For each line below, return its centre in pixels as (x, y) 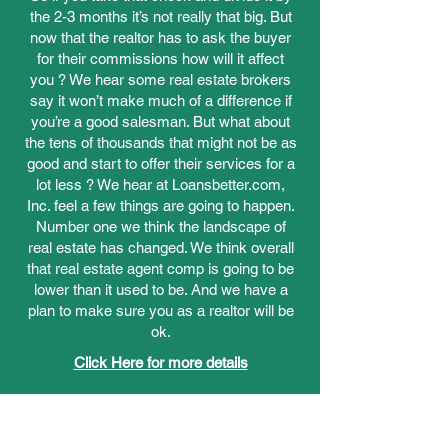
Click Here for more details (160, 362)
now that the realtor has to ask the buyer (160, 37)
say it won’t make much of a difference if (160, 100)
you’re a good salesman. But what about (160, 121)
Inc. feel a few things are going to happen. (160, 205)
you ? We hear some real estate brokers (160, 79)
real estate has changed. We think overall (160, 247)
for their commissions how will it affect (160, 58)
